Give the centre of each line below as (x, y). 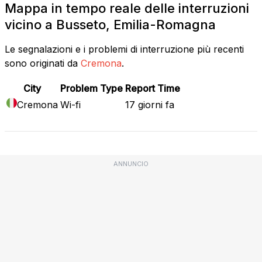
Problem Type (92, 88)
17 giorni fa (150, 104)
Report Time (153, 88)
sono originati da (41, 63)
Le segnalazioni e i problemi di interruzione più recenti (124, 49)
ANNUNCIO (131, 163)
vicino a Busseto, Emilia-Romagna (110, 24)
